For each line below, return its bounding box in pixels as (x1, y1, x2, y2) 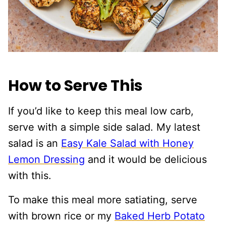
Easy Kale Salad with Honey (61, 137, 194, 150)
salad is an (8, 137, 61, 150)
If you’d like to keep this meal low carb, (8, 105, 194, 118)
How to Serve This (8, 75, 143, 97)
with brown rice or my (8, 210, 115, 222)
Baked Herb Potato (115, 210, 205, 222)
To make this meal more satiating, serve (8, 194, 197, 206)
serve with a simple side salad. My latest (8, 121, 200, 134)
